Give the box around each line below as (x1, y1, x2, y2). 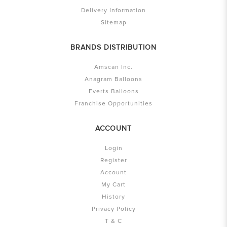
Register (100, 157, 127, 165)
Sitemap (100, 19, 127, 27)
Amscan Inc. (94, 63, 133, 71)
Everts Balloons (88, 88, 139, 96)
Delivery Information (81, 7, 146, 15)
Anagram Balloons (85, 75, 142, 84)
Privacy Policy (91, 205, 136, 213)
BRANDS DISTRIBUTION (70, 43, 157, 52)
